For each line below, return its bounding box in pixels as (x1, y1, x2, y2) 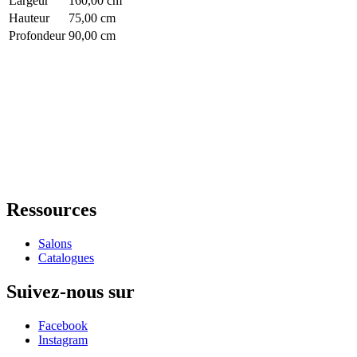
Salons (38, 236, 72, 250)
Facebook (38, 318, 88, 332)
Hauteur (9, 11, 49, 25)
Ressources (6, 199, 96, 221)
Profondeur (9, 29, 65, 43)
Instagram (38, 332, 88, 347)
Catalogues (38, 250, 94, 265)
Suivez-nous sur (6, 280, 135, 302)
